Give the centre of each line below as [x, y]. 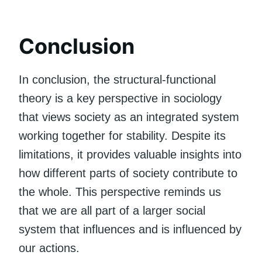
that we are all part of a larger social [112, 210]
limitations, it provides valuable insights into [130, 154]
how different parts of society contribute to [128, 173]
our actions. [49, 248]
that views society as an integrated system [129, 117]
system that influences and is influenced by [130, 229]
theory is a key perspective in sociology [120, 98]
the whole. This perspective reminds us [120, 192]
